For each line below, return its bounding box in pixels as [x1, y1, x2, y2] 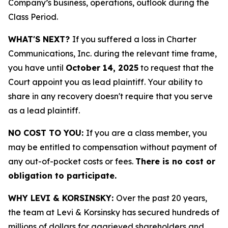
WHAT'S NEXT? [8, 34, 72, 44]
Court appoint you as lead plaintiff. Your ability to [8, 77, 203, 87]
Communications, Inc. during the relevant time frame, [8, 48, 217, 59]
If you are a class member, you [86, 128, 207, 138]
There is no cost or [135, 156, 215, 166]
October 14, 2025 [66, 63, 138, 73]
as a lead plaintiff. [8, 105, 80, 116]
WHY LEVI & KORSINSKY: [8, 193, 116, 203]
